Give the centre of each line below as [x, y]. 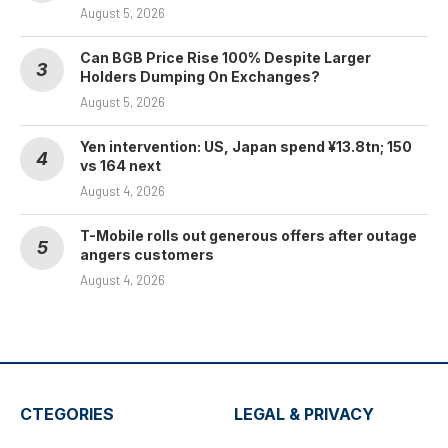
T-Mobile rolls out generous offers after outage [248, 236]
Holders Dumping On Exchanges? [200, 77]
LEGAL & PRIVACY [304, 414]
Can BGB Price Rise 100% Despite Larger [225, 58]
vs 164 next [120, 166]
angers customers [147, 255]
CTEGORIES [67, 414]
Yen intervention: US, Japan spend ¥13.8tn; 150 [246, 147]
